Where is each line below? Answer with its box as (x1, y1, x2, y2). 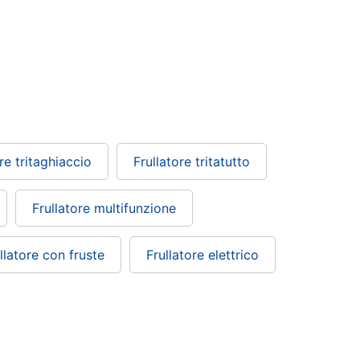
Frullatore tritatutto (133, 153, 250, 170)
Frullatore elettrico (146, 247, 259, 264)
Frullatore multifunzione (32, 200, 176, 217)
